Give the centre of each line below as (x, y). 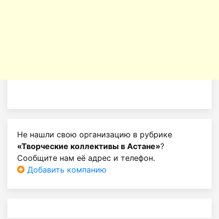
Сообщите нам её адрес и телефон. (86, 158)
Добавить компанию (66, 170)
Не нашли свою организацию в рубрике (95, 134)
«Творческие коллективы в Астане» (89, 146)
